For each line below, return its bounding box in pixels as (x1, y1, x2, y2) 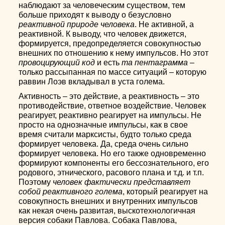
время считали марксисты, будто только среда (19, 130, 192, 139)
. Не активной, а (135, 20, 194, 29)
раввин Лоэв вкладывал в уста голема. (19, 77, 165, 86)
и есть (95, 58, 122, 67)
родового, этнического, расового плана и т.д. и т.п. (19, 168, 204, 177)
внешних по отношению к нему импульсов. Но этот (19, 49, 209, 57)
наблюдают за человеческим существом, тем (19, 1, 186, 10)
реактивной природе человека (19, 20, 135, 29)
